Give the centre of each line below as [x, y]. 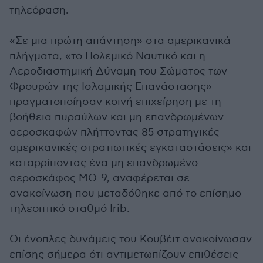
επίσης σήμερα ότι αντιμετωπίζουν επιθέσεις [124, 254]
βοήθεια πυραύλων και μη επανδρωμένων [117, 117]
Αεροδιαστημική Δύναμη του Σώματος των [118, 71]
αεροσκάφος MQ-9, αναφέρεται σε [100, 178]
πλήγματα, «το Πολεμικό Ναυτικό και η [107, 56]
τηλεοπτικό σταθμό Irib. [70, 209]
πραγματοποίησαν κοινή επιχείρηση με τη [115, 102]
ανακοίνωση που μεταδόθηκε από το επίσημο [125, 193]
